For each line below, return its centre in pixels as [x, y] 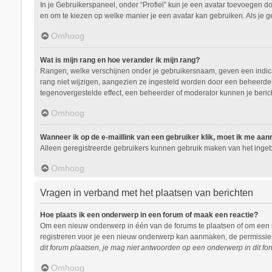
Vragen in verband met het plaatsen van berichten [146, 192]
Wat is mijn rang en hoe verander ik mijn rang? [120, 60]
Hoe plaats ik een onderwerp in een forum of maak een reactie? [149, 215]
